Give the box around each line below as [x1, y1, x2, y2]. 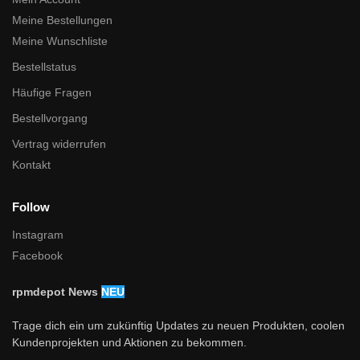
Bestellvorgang [12, 112, 88, 125]
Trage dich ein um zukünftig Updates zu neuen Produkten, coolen [12, 318, 345, 332]
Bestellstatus [12, 60, 76, 74]
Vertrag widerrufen [12, 137, 106, 151]
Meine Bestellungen [12, 14, 112, 27]
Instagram [12, 227, 63, 241]
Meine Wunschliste [12, 35, 108, 48]
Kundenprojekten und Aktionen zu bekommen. [12, 335, 247, 349]
